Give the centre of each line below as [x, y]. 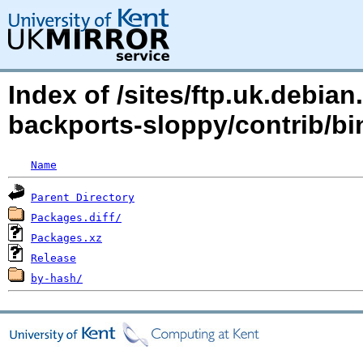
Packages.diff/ [76, 218]
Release [53, 258]
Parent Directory [83, 197]
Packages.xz [66, 238]
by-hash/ [57, 278]
